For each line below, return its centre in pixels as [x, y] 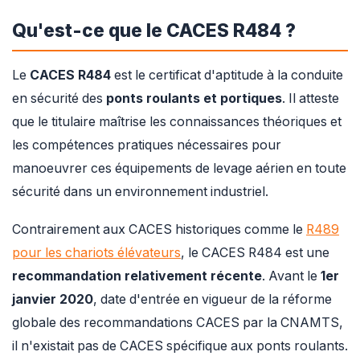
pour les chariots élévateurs [96, 253]
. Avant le [291, 276]
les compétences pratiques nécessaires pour [147, 145]
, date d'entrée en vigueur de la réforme [213, 300]
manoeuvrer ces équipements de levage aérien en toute [179, 168]
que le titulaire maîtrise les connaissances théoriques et [177, 121]
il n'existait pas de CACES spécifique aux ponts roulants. [180, 346]
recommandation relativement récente [137, 276]
